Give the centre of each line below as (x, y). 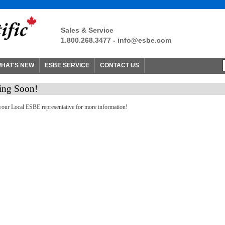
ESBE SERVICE (67, 65)
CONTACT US (120, 65)
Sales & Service (87, 30)
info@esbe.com (144, 40)
